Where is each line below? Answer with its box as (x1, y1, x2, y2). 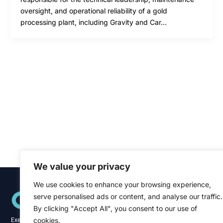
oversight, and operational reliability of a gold (20, 6, 167, 15)
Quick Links (140, 185, 177, 193)
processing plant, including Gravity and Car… (20, 17, 167, 26)
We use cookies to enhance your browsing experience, (33, 180, 211, 189)
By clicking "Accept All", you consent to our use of (33, 204, 197, 213)
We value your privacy (33, 161, 130, 172)
